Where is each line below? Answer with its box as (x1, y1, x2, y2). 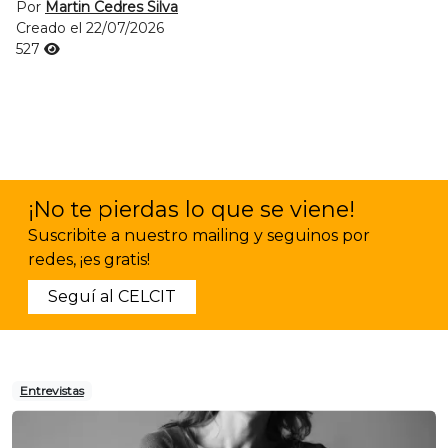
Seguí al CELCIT (48, 287, 176, 306)
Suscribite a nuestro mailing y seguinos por (28, 226, 370, 245)
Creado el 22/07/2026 (16, 19, 164, 37)
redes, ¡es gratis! (28, 250, 150, 269)
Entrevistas (19, 383, 84, 398)
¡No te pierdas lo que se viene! (28, 196, 355, 222)
